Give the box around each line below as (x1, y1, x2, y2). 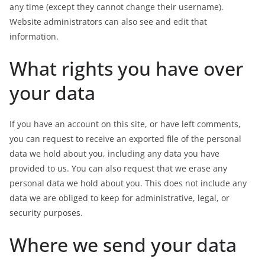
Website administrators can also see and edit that (9, 16, 207, 27)
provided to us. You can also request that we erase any (9, 163, 227, 174)
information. (9, 31, 59, 42)
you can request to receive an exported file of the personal (9, 133, 241, 144)
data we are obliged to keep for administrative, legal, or (9, 192, 230, 203)
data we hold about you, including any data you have (9, 148, 219, 159)
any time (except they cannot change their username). (9, 1, 224, 12)
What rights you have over (9, 56, 243, 81)
